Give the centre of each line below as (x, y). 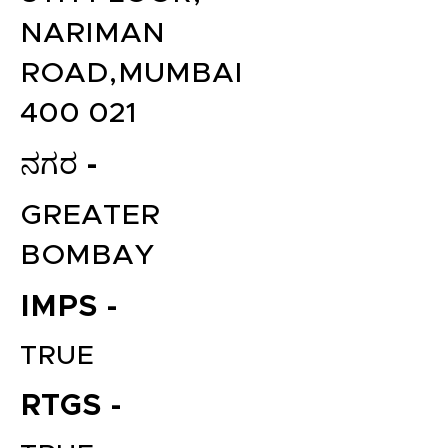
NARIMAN (92, 33)
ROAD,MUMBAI (131, 73)
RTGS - (71, 406)
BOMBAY (87, 255)
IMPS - (69, 307)
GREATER (90, 215)
